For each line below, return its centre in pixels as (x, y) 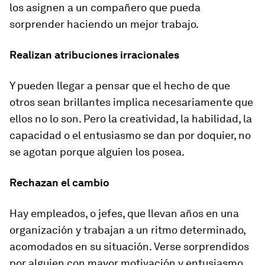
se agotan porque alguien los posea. (97, 152)
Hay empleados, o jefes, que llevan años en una (124, 213)
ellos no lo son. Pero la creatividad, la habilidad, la (131, 119)
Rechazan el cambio (59, 182)
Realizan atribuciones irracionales (94, 55)
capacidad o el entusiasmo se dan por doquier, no (130, 135)
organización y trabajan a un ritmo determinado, (127, 230)
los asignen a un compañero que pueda (105, 7)
